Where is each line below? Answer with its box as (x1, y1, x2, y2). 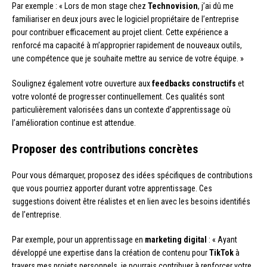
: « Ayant (207, 235, 237, 245)
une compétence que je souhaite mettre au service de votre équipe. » (12, 54, 244, 64)
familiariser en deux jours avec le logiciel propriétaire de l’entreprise (12, 14, 239, 24)
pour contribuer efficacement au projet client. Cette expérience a (12, 27, 228, 38)
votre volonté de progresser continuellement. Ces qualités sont (12, 92, 225, 102)
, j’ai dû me (198, 1, 234, 11)
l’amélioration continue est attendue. (12, 118, 136, 128)
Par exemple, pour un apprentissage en (12, 235, 145, 245)
